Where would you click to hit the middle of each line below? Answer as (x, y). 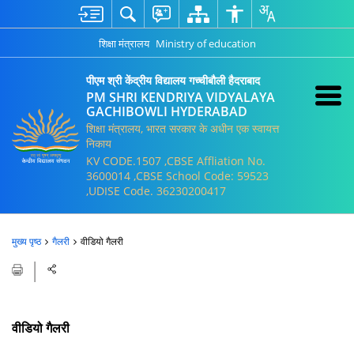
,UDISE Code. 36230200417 (156, 191)
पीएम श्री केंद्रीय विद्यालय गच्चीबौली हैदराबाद (173, 80)
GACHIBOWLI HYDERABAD (167, 111)
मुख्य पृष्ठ (26, 241)
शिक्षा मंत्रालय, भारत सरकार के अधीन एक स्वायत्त (183, 128)
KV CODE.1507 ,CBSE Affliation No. (176, 161)
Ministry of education (205, 43)
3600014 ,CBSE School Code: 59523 (177, 176)
